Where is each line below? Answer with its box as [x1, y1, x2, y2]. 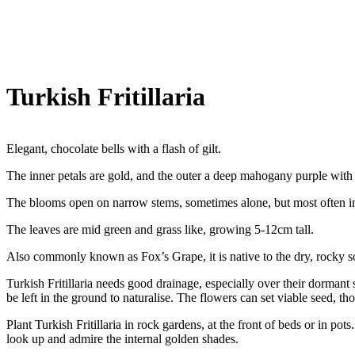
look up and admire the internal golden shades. [6, 331, 239, 345]
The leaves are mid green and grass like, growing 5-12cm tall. [6, 222, 314, 236]
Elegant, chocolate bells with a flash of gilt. [6, 141, 221, 155]
